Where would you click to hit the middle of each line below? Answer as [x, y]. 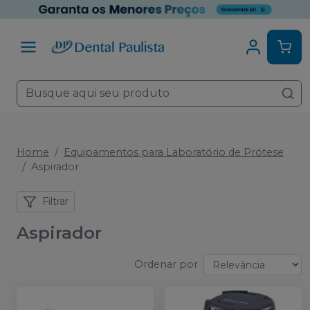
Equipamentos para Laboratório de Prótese [174, 152]
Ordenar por [166, 265]
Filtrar [55, 201]
